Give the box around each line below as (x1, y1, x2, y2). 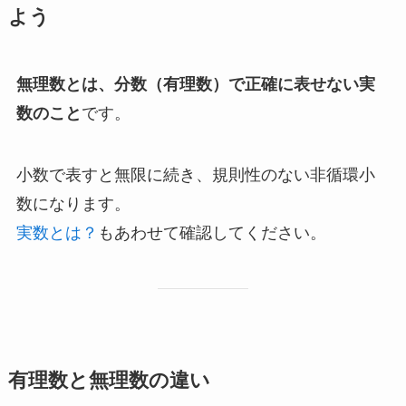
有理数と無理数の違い (7, 369, 210, 391)
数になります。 (15, 195, 130, 214)
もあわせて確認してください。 (97, 224, 326, 243)
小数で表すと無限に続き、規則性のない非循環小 (15, 166, 375, 185)
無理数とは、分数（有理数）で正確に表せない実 (15, 75, 375, 94)
